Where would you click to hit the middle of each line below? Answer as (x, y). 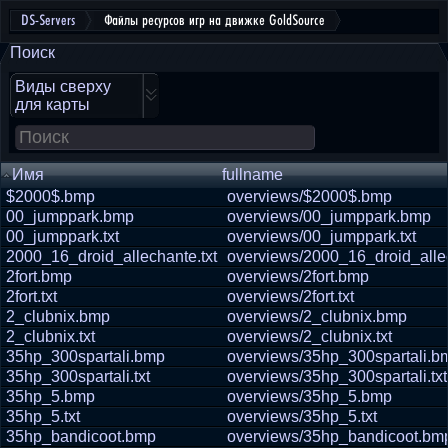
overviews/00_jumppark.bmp (329, 216)
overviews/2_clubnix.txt (309, 336)
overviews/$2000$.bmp (309, 196)
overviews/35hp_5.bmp (309, 396)
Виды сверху (63, 86)
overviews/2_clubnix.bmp (317, 316)
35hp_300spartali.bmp (85, 356)
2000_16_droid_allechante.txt (111, 256)
